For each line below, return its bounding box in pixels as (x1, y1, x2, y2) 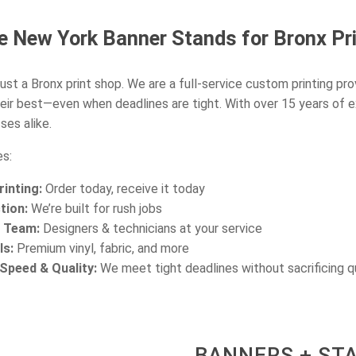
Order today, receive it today (42, 181, 206, 197)
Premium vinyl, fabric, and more (14, 241, 190, 257)
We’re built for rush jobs (28, 201, 163, 217)
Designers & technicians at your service (40, 221, 263, 237)
